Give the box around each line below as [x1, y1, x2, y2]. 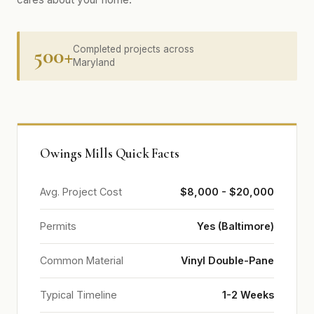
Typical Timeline [40, 289, 117, 301]
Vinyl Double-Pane [181, 254, 274, 266]
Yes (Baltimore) [197, 220, 274, 232]
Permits [40, 220, 76, 232]
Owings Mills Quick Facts [40, 145, 179, 162]
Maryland [73, 57, 115, 68]
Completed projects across [73, 43, 194, 55]
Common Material [40, 254, 123, 266]
